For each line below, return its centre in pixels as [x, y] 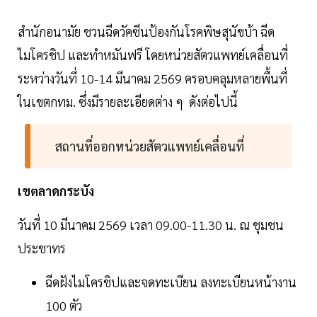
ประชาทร [43, 248]
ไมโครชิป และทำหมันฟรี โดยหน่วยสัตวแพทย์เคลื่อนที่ [153, 55]
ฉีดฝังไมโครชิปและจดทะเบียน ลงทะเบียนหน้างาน [171, 282]
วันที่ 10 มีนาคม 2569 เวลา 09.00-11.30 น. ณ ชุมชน [151, 225]
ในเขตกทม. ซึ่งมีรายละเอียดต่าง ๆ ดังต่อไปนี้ [129, 102]
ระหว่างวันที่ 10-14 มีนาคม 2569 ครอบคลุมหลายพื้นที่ [152, 79]
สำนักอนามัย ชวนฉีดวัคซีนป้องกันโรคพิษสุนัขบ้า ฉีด [146, 32]
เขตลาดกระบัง [56, 191]
